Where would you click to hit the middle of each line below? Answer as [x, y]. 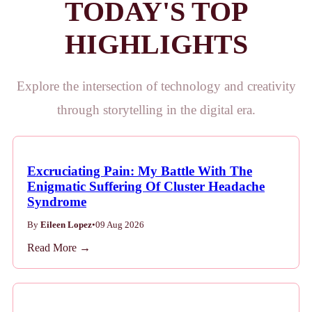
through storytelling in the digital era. [156, 110]
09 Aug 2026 [120, 225]
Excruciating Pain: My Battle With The [140, 171]
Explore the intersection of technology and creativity [156, 86]
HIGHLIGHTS [156, 45]
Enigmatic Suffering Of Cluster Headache [146, 187]
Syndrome [57, 202]
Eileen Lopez [66, 225]
